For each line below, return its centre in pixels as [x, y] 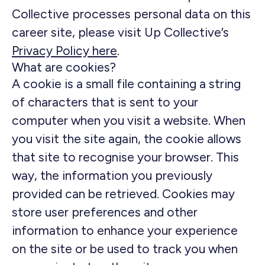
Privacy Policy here [64, 51]
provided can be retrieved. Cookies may [123, 194]
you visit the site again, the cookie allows [127, 139]
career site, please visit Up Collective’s [120, 32]
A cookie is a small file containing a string [126, 84]
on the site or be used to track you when [125, 249]
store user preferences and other [105, 212]
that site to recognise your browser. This [125, 157]
